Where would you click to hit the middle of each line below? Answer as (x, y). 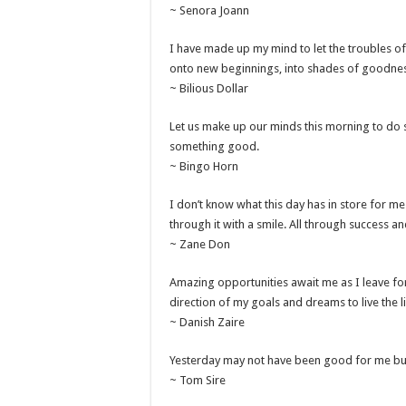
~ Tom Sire (198, 380)
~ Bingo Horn (204, 166)
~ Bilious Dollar (209, 88)
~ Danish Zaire (207, 322)
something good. (214, 146)
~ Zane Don (200, 244)
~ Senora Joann (209, 10)
